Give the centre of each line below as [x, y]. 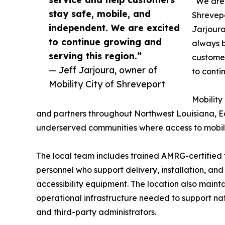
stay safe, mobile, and [100, 14]
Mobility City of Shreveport [107, 84]
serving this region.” [95, 56]
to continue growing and [105, 42]
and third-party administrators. [96, 212]
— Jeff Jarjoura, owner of [103, 70]
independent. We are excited [114, 28]
